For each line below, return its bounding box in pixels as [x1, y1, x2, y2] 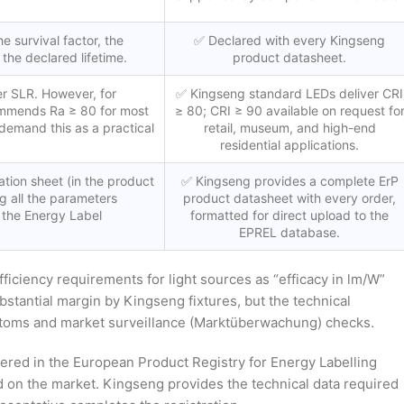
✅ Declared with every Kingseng [194, 32, 385, 49]
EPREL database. [239, 225, 340, 241]
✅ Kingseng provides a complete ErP [180, 173, 399, 189]
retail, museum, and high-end [203, 120, 376, 136]
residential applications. [220, 137, 359, 153]
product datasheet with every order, [183, 190, 396, 207]
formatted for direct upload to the [190, 207, 389, 224]
